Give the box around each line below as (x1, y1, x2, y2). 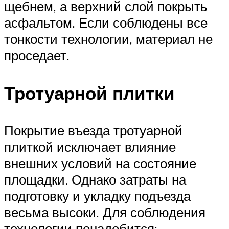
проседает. (4, 47, 70, 64)
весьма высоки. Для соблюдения (4, 203, 205, 220)
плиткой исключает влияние (4, 138, 176, 155)
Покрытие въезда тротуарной (4, 122, 182, 139)
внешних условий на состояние (4, 154, 196, 171)
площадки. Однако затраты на (4, 171, 186, 188)
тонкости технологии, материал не (4, 31, 213, 48)
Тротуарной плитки (4, 81, 175, 104)
